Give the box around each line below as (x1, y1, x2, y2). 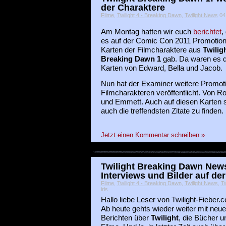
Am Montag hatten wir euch (100, 27, 193, 36)
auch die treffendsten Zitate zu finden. (100, 106, 223, 115)
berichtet (193, 27, 221, 36)
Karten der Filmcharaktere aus (100, 45, 203, 54)
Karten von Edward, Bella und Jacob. (100, 64, 222, 72)
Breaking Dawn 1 (100, 54, 161, 63)
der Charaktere (100, 2, 165, 13)
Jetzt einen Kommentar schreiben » (100, 131, 205, 139)
